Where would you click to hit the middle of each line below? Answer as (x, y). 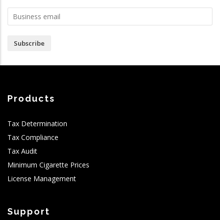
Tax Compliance (33, 137)
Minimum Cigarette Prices (48, 165)
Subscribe (29, 43)
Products (31, 99)
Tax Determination (37, 124)
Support (29, 212)
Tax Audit (22, 151)
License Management (42, 179)
